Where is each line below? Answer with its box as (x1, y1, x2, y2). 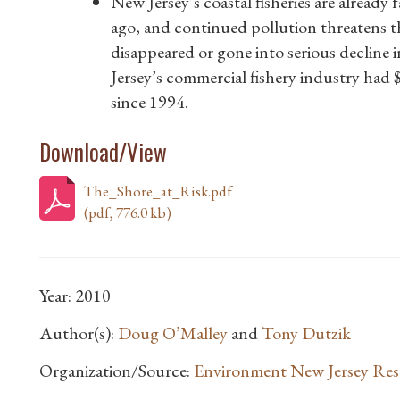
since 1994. (111, 90, 188, 114)
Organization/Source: (39, 359, 194, 383)
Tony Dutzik (262, 321, 351, 346)
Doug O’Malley (118, 321, 228, 346)
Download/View (39, 135, 167, 169)
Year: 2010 (39, 284, 111, 308)
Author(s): (39, 321, 118, 346)
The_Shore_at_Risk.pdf (84, 181, 232, 202)
